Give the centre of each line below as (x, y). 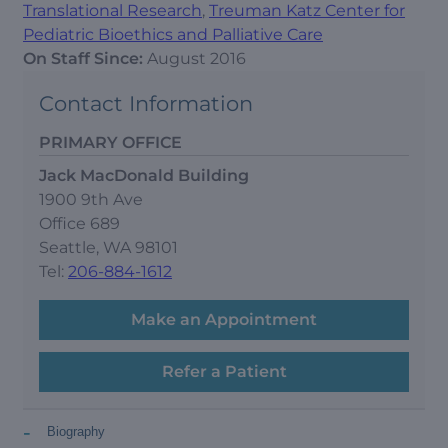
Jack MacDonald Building (144, 175)
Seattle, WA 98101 (108, 247)
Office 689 (79, 223)
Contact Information (146, 103)
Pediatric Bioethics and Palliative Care (173, 34)
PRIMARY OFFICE (110, 142)
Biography (76, 431)
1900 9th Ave (91, 199)
